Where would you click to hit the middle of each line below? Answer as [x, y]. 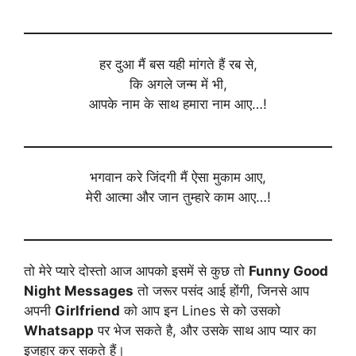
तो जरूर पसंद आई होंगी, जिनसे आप [221, 290]
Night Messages [79, 290]
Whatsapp [59, 330]
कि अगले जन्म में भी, [178, 84]
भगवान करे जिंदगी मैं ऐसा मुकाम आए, [178, 178]
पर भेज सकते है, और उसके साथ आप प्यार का [205, 330]
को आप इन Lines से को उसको [200, 310]
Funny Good [288, 271]
